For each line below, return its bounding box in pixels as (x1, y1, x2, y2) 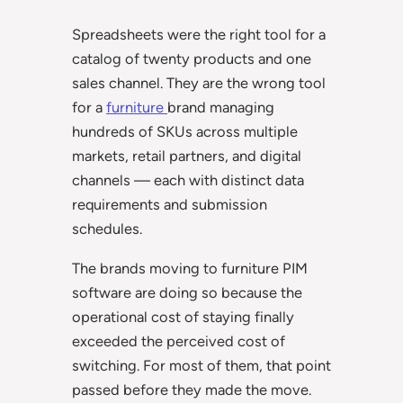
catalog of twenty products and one (72, 49, 311, 68)
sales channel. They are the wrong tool (72, 74, 326, 93)
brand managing (167, 98, 274, 117)
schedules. (72, 219, 142, 238)
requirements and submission (72, 195, 267, 214)
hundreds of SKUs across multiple (72, 122, 298, 141)
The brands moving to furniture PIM (72, 258, 308, 277)
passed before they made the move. (72, 380, 311, 399)
